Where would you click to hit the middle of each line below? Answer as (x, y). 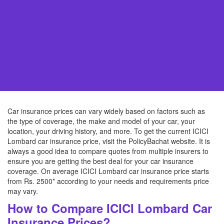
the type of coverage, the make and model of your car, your (101, 121)
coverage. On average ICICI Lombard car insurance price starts (108, 171)
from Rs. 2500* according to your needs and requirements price (108, 181)
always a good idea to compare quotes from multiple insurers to (108, 151)
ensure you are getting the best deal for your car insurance (100, 161)
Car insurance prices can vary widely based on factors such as (106, 111)
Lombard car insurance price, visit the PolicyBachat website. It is (109, 141)
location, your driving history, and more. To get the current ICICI (108, 131)
